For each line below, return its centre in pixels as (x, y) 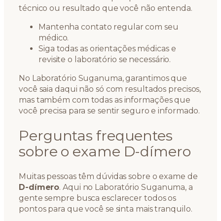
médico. (54, 37)
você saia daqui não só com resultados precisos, (110, 89)
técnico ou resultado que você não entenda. (106, 8)
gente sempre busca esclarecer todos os (98, 198)
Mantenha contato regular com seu (109, 27)
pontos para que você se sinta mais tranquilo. (106, 209)
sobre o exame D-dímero (105, 151)
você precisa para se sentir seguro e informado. (110, 110)
